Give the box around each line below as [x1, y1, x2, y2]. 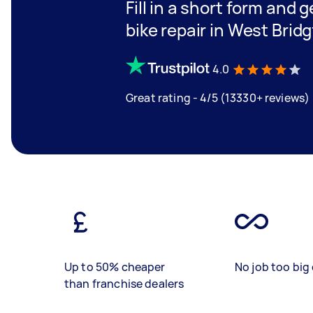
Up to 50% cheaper [64, 259, 166, 275]
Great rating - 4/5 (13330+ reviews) [126, 89, 310, 105]
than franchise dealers [64, 276, 184, 291]
